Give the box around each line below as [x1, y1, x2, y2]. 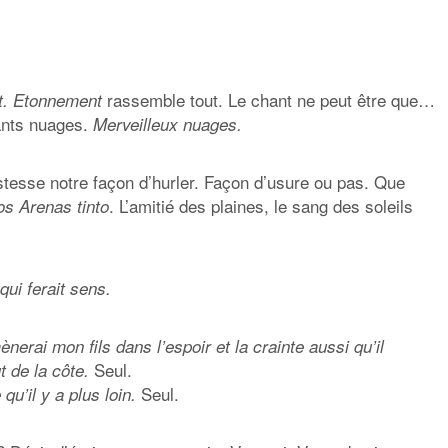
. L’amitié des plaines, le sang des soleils [109, 192, 413, 218]
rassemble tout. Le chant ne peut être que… [102, 86, 435, 112]
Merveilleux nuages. [93, 111, 242, 136]
